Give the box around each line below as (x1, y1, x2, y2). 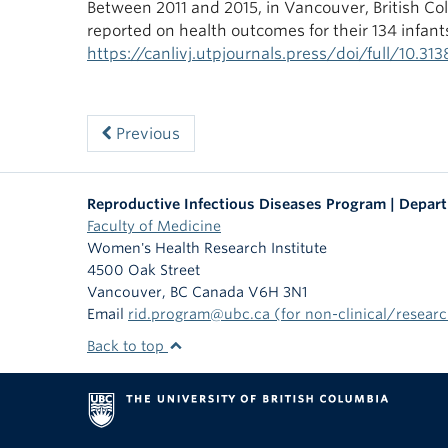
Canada (192, 284, 244, 301)
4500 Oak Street (87, 262, 200, 279)
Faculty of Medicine (87, 218, 221, 235)
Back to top (87, 338, 168, 355)
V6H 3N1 (248, 284, 308, 301)
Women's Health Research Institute (87, 240, 327, 257)
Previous (112, 124, 180, 144)
